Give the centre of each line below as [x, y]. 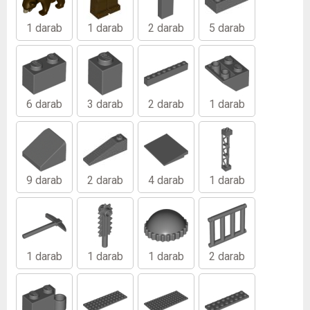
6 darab [44, 104]
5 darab [227, 28]
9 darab [44, 181]
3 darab [105, 104]
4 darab [166, 181]
